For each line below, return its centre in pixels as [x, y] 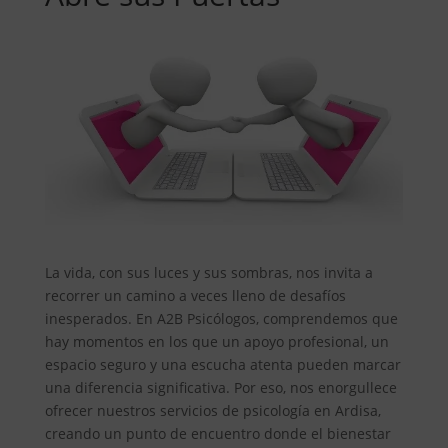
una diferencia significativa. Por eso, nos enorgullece [220, 387]
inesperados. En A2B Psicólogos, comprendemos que [221, 318]
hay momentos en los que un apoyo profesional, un [216, 341]
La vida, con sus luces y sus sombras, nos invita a [208, 272]
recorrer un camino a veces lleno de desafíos [195, 295]
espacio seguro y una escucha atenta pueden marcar [222, 364]
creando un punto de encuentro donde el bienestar [217, 433]
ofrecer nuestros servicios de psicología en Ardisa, [212, 410]
